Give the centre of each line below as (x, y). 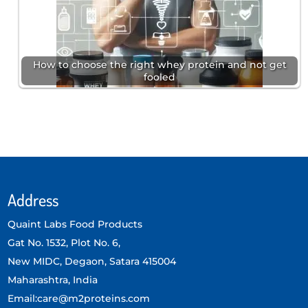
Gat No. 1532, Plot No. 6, (64, 243)
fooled (159, 77)
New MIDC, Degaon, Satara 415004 (92, 262)
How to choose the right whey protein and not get (159, 65)
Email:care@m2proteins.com (79, 299)
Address (33, 200)
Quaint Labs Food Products (75, 224)
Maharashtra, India (53, 280)
